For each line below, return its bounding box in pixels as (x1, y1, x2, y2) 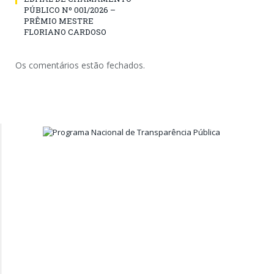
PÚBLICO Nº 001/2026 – (24, 4, 116, 16)
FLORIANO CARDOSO (24, 26, 106, 38)
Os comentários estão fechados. (15, 59, 145, 72)
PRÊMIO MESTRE (24, 15, 94, 27)
